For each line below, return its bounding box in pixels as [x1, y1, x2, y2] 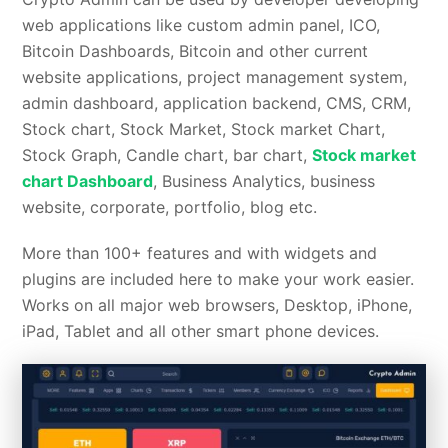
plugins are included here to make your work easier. [22, 269, 415, 290]
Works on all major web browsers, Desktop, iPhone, [22, 295, 413, 316]
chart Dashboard [22, 171, 154, 192]
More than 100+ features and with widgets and [22, 243, 378, 264]
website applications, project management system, [22, 67, 408, 88]
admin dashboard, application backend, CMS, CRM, [22, 93, 412, 114]
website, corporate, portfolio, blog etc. [22, 197, 318, 218]
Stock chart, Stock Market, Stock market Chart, [22, 119, 386, 140]
